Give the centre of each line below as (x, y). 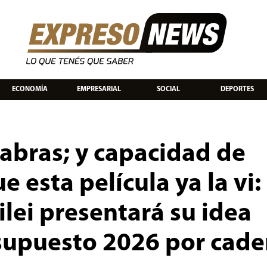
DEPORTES (237, 89)
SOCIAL (168, 89)
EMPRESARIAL (99, 89)
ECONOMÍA (30, 89)
